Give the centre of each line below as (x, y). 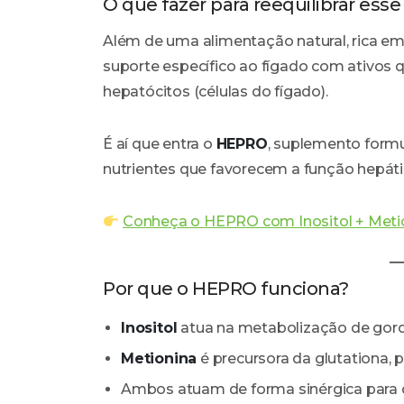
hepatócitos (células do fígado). (216, 92)
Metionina (159, 359)
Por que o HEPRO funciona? (226, 289)
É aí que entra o (160, 144)
